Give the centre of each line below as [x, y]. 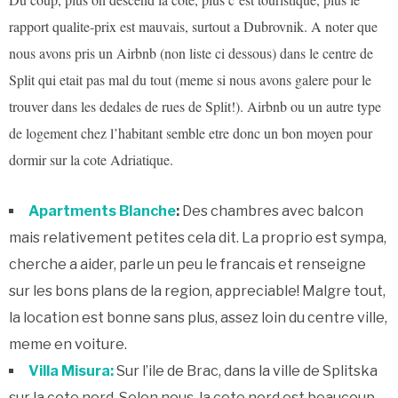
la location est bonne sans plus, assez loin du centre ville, [198, 318]
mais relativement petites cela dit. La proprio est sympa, [198, 238]
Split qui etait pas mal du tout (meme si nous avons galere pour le [190, 80]
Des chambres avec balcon [273, 211]
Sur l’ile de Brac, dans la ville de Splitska [247, 371]
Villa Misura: [71, 371]
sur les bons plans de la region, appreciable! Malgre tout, [197, 291]
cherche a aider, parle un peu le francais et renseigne [187, 265]
